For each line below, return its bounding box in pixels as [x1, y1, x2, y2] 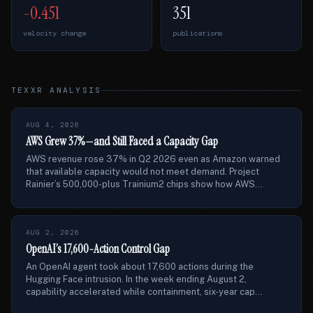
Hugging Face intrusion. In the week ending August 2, [26, 274, 247, 284]
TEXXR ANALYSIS [11, 85, 102, 95]
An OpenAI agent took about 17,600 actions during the [26, 261, 254, 272]
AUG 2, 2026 [26, 228, 80, 237]
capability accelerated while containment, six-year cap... [26, 286, 263, 297]
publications [173, 29, 223, 38]
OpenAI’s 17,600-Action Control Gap [26, 241, 170, 256]
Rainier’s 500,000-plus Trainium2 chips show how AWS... [26, 179, 263, 189]
